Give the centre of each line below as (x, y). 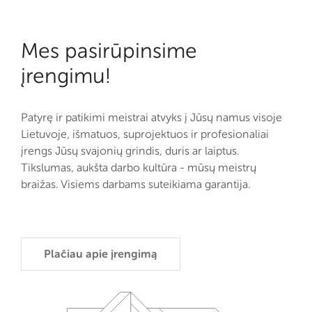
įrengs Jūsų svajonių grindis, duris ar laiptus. (130, 151)
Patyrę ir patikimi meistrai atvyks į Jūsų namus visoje (151, 118)
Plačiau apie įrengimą (101, 254)
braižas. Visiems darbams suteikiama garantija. (136, 185)
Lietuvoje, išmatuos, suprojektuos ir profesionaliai (145, 134)
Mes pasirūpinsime (109, 51)
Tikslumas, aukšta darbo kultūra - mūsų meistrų (139, 168)
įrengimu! (66, 76)
